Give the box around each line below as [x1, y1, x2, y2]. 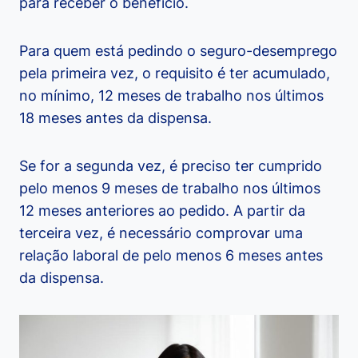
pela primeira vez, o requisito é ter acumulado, [19, 65, 330, 82]
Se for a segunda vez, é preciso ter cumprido [19, 157, 322, 175]
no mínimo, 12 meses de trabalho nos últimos [19, 87, 324, 105]
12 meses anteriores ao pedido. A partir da [19, 202, 305, 220]
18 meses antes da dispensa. [19, 109, 212, 127]
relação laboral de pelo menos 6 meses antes [19, 247, 323, 265]
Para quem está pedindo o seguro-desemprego [19, 42, 337, 60]
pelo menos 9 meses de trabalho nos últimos [19, 180, 320, 197]
